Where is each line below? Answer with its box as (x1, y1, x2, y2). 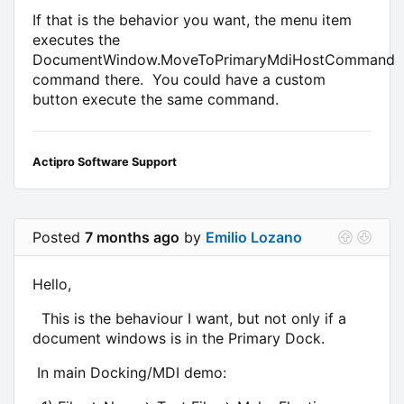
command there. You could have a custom (32, 69, 326, 88)
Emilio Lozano (206, 227, 302, 246)
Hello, (32, 274, 71, 293)
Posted (32, 227, 85, 246)
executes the (32, 30, 120, 49)
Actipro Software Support (32, 154, 177, 169)
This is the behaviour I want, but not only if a (32, 308, 346, 327)
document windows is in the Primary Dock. (32, 328, 325, 347)
